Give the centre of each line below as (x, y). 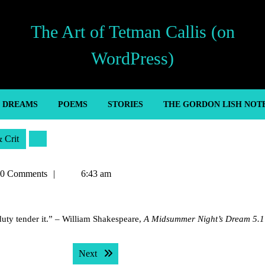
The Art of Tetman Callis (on (132, 31)
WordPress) (132, 58)
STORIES (125, 104)
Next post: (118, 253)
